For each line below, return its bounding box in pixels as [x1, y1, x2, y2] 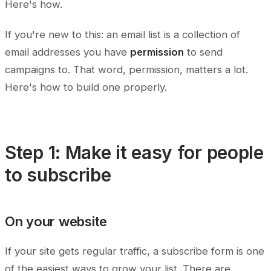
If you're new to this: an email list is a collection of [5, 28, 240, 41]
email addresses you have [5, 46, 130, 59]
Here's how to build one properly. [5, 81, 167, 94]
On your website [5, 214, 108, 230]
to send [184, 46, 223, 59]
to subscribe [5, 164, 111, 186]
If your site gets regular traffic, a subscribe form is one [5, 245, 264, 258]
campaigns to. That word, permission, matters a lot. [5, 64, 248, 76]
